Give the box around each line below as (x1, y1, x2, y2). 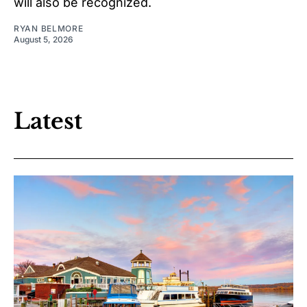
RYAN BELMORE (14, 23, 84, 34)
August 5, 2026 (14, 34, 73, 45)
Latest (14, 107, 82, 135)
